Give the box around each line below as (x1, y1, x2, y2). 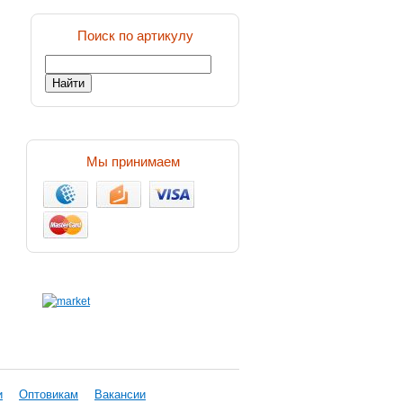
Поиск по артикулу (76, 28, 193, 43)
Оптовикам (19, 388, 78, 401)
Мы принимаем (85, 154, 180, 169)
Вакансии (94, 388, 146, 401)
